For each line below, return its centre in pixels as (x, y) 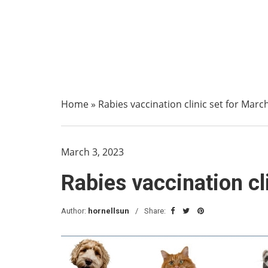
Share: (156, 211)
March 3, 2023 (92, 152)
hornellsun (109, 211)
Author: (74, 211)
